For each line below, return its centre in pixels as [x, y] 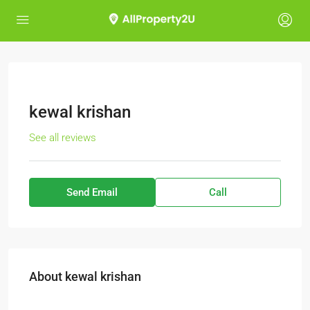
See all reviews [63, 138]
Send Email [92, 192]
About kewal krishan [85, 276]
